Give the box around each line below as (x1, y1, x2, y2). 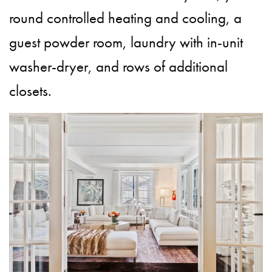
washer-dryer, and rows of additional (9, 56, 228, 77)
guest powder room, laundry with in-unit (9, 32, 243, 53)
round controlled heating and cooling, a (9, 8, 242, 29)
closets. (9, 81, 52, 101)
